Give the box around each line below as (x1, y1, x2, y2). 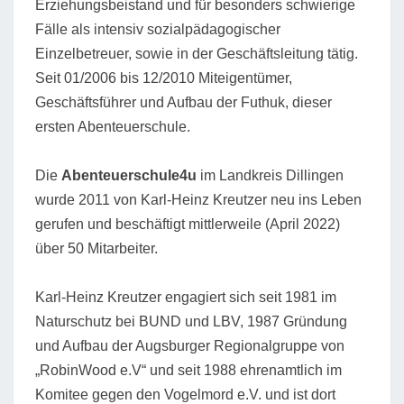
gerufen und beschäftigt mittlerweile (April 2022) (35, 216, 340, 232)
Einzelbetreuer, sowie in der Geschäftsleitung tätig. (35, 45, 358, 61)
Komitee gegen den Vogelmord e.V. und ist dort (35, 386, 335, 402)
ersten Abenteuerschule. (35, 118, 190, 134)
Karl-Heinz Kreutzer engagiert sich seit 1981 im (35, 289, 336, 305)
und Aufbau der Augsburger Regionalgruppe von (35, 337, 344, 353)
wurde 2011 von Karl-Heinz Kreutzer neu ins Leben (35, 191, 362, 207)
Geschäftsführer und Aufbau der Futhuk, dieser (35, 94, 332, 110)
